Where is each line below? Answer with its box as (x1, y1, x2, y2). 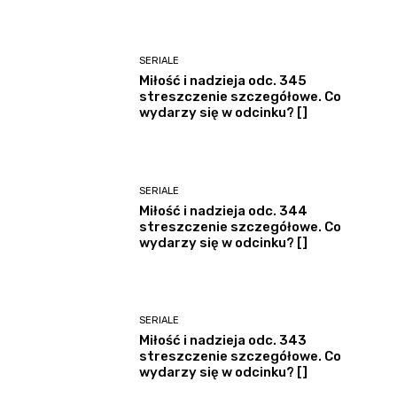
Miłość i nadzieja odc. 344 (139, 202, 308, 219)
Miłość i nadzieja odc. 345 (139, 73, 307, 90)
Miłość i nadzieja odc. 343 (139, 332, 307, 349)
